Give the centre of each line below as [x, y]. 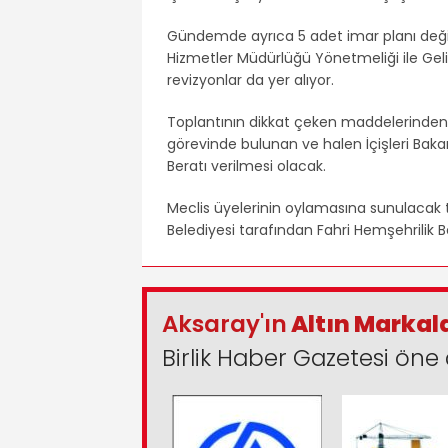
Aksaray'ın [224, 323]
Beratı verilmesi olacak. [246, 165]
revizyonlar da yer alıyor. [250, 79]
